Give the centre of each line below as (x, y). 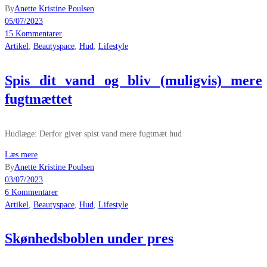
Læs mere (21, 154)
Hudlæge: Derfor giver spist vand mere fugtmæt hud (93, 133)
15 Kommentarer (33, 33)
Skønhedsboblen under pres (89, 239)
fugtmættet (38, 99)
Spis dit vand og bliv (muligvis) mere (133, 80)
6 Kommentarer (31, 192)
